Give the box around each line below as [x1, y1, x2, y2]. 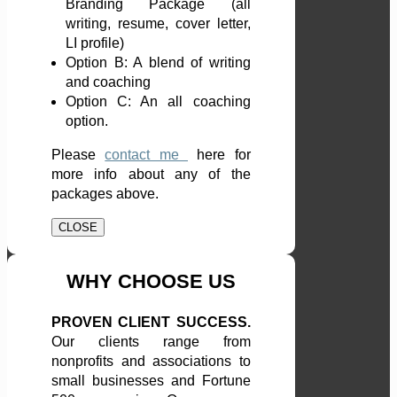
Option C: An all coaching [66, 94, 251, 110]
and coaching [66, 74, 151, 90]
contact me [105, 147, 188, 163]
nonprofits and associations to [51, 354, 251, 370]
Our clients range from [51, 334, 251, 350]
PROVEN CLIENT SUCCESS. [51, 315, 251, 331]
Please [51, 147, 105, 163]
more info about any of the [51, 167, 251, 183]
